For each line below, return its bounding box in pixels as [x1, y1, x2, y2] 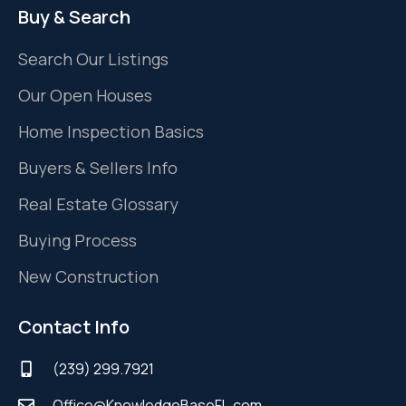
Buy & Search [18, 5, 130, 30]
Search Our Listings [18, 48, 169, 71]
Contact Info [18, 314, 130, 340]
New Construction [18, 266, 159, 288]
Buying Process [18, 229, 137, 252]
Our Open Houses [18, 84, 152, 107]
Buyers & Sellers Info [18, 157, 178, 179]
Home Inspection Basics [18, 121, 204, 143]
